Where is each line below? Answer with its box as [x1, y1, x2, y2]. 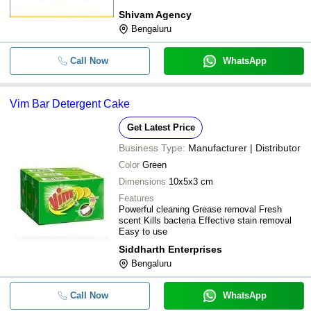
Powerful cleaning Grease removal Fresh [119, 204, 282, 215]
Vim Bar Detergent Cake [10, 98, 130, 110]
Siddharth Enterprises [119, 244, 222, 255]
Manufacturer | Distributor [188, 142, 301, 153]
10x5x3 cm [169, 176, 213, 187]
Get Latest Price [126, 122, 195, 133]
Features [119, 193, 154, 203]
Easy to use [119, 226, 167, 237]
